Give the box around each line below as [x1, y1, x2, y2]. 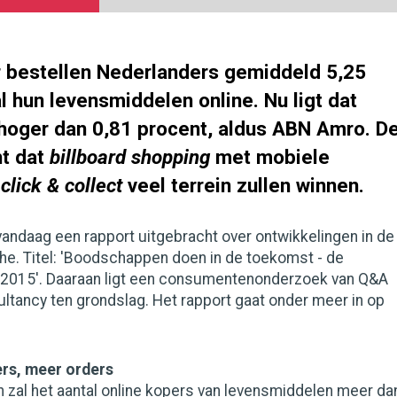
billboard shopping [50, 145, 210, 168]
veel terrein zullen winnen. [122, 174, 364, 197]
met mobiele [210, 145, 330, 168]
